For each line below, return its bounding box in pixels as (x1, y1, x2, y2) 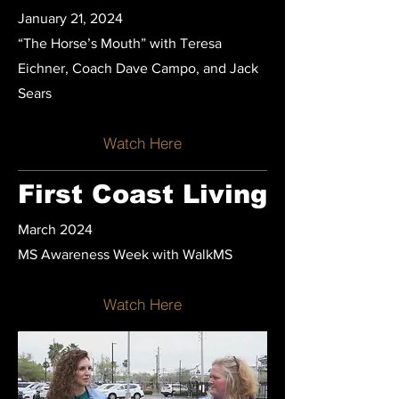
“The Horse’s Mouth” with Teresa (18, 36, 222, 51)
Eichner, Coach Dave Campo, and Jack (18, 61, 258, 76)
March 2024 (18, 222, 93, 237)
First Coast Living (18, 180, 267, 208)
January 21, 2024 (18, 11, 123, 26)
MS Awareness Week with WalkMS (18, 247, 232, 262)
